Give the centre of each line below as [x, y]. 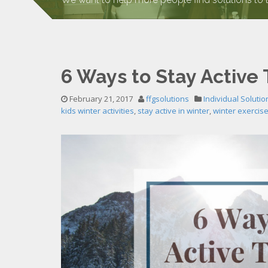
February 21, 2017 [100, 99]
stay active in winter [173, 111]
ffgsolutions [167, 99]
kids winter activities [98, 111]
